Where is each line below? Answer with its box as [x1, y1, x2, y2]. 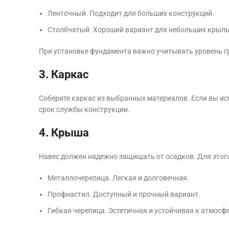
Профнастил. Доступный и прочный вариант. [48, 190, 200, 198]
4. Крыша [39, 126, 89, 139]
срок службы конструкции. [39, 105, 130, 113]
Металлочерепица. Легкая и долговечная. [48, 173, 189, 182]
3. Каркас [39, 67, 88, 81]
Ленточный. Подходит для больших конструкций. [48, 9, 214, 17]
